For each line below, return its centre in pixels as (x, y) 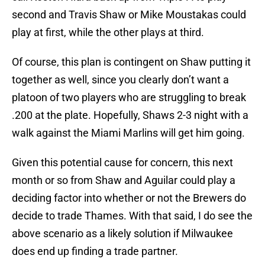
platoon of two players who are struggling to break (129, 98)
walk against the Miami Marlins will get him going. (128, 133)
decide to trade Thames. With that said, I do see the (132, 216)
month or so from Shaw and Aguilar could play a (124, 180)
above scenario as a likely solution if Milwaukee (122, 234)
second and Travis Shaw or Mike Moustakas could (129, 15)
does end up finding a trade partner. (95, 251)
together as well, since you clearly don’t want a (120, 80)
